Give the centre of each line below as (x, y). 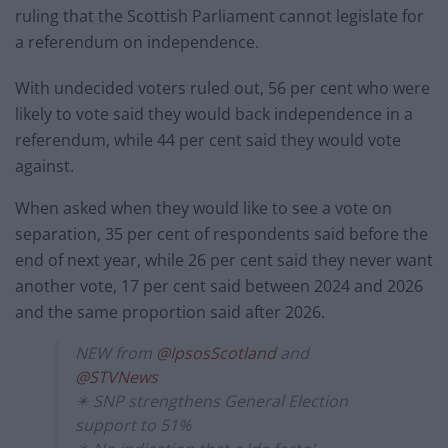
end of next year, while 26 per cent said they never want (224, 259)
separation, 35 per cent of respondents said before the (221, 233)
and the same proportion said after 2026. (170, 311)
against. (44, 165)
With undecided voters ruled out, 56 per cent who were (222, 87)
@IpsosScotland (216, 352)
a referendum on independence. (137, 41)
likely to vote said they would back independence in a (214, 113)
